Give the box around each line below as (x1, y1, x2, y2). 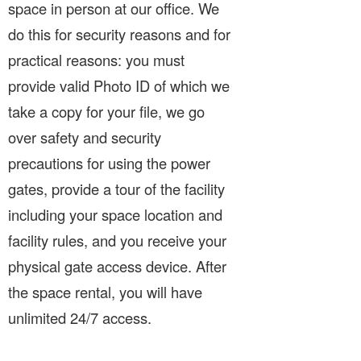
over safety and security (8, 126, 161, 147)
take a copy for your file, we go (8, 100, 205, 122)
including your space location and (8, 203, 222, 225)
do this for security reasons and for (8, 23, 230, 44)
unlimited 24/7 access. (8, 306, 151, 328)
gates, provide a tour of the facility (8, 177, 225, 199)
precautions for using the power (8, 151, 210, 173)
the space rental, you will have (8, 280, 202, 302)
